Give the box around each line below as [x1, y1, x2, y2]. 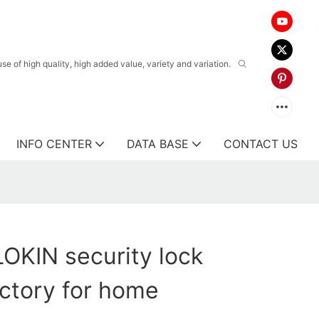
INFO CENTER [16, 137, 92, 151]
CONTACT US [224, 137, 298, 151]
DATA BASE [127, 137, 189, 151]
